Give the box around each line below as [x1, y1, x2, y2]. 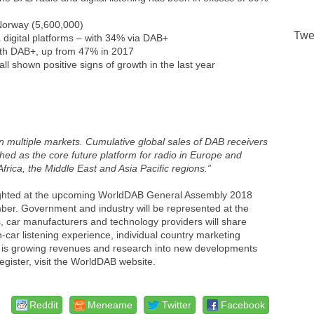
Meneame [88, 299, 133, 310]
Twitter [162, 299, 192, 310]
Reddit [29, 299, 59, 310]
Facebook [221, 299, 266, 310]
